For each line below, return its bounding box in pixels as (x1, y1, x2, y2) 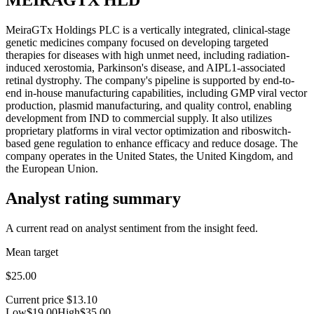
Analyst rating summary (6, 189, 181, 207)
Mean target (6, 245, 58, 258)
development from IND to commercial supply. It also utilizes (6, 111, 272, 124)
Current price (6, 293, 64, 306)
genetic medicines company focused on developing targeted (6, 36, 268, 48)
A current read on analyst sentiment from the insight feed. (6, 221, 258, 234)
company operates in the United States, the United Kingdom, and (6, 149, 293, 162)
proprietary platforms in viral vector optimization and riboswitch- (6, 124, 291, 137)
